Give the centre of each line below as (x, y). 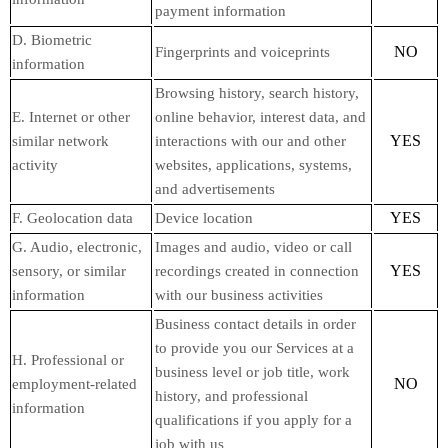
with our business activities (239, 294)
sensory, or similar (69, 270)
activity (35, 164)
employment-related (74, 383)
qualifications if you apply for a (253, 419)
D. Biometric (52, 39)
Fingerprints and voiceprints (242, 51)
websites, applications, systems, (253, 164)
